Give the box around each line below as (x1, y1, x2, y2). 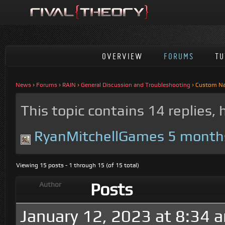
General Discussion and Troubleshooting (81, 81, 190, 88)
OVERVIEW (102, 51, 143, 61)
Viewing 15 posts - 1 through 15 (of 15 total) (16, 162, 139, 169)
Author (39, 180, 61, 188)
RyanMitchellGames (34, 128, 165, 144)
